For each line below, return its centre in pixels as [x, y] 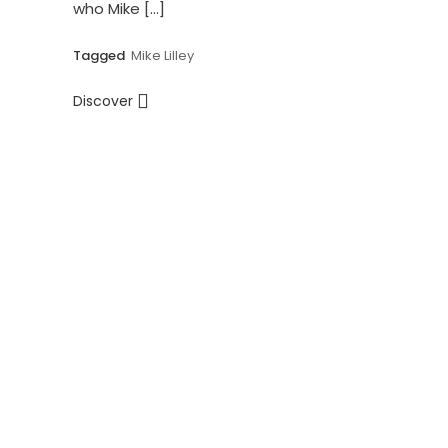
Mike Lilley [162, 56]
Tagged [100, 56]
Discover [104, 101]
